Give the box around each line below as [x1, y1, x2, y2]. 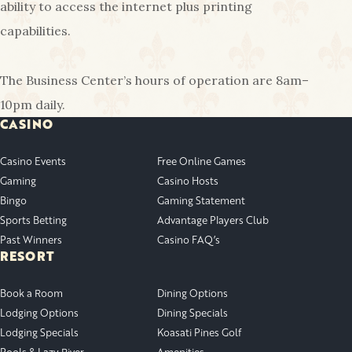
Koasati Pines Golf [157, 324, 241, 339]
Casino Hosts [157, 173, 218, 188]
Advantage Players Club [157, 212, 269, 227]
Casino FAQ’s [157, 232, 220, 247]
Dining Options [157, 285, 228, 300]
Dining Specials [157, 305, 228, 320]
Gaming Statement [157, 192, 245, 207]
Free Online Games [157, 153, 246, 168]
